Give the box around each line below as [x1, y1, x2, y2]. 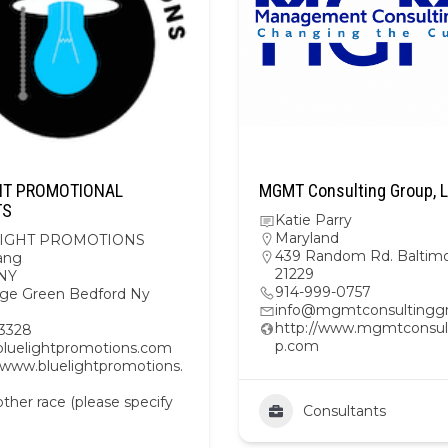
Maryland [275, 229, 339, 247]
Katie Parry [275, 211, 352, 229]
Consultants [303, 402, 386, 420]
